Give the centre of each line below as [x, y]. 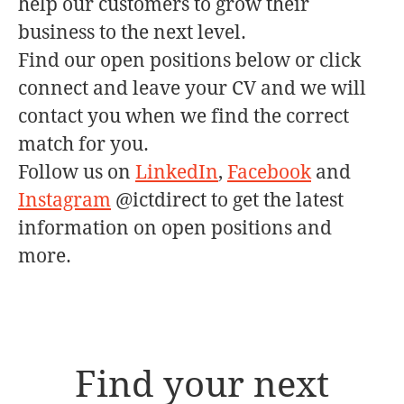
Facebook [269, 172]
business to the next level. [132, 32]
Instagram [64, 200]
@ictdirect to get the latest [227, 200]
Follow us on [77, 172]
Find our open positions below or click [189, 60]
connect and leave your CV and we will [192, 88]
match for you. [83, 144]
